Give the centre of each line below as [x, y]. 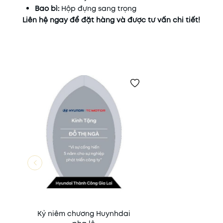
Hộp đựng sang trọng [98, 8]
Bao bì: [47, 8]
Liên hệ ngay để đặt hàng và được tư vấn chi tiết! [111, 20]
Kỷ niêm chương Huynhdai [84, 213]
